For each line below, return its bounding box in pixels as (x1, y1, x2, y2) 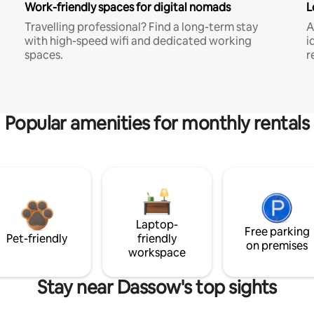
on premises (246, 238, 308, 253)
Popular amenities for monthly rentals (4, 111, 310, 135)
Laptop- (135, 217, 178, 232)
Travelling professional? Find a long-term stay (24, 20, 258, 34)
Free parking (244, 224, 310, 239)
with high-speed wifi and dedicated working (24, 34, 252, 48)
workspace (128, 245, 186, 260)
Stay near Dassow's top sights (37, 275, 277, 299)
